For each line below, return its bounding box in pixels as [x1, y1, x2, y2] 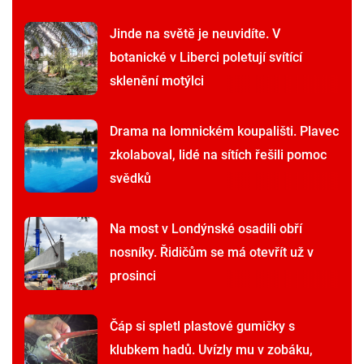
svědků [110, 170, 151, 186]
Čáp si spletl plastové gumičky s [110, 318, 295, 334]
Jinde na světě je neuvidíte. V [110, 25, 280, 41]
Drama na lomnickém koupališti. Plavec [110, 123, 339, 139]
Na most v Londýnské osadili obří [110, 220, 302, 236]
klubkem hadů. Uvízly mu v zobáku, [110, 341, 313, 357]
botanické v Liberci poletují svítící [110, 49, 302, 65]
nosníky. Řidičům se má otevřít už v [110, 244, 314, 260]
